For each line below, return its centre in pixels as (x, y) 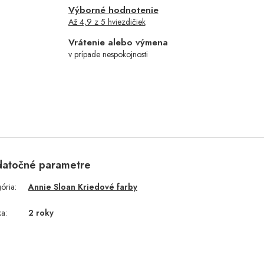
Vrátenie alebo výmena (118, 43)
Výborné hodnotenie (113, 10)
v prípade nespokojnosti (108, 55)
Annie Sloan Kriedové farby (83, 187)
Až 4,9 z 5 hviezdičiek (107, 22)
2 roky (41, 213)
